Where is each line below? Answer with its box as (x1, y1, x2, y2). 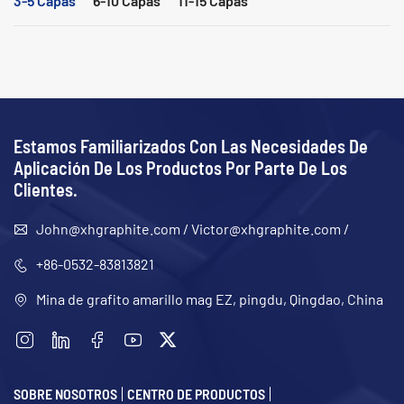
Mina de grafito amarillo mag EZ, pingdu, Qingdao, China (36, 289, 383, 308)
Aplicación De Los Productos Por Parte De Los (14, 155, 347, 179)
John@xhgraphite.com (36, 219, 180, 237)
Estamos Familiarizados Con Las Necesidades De (14, 133, 368, 157)
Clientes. (14, 177, 78, 200)
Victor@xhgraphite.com (191, 219, 341, 237)
